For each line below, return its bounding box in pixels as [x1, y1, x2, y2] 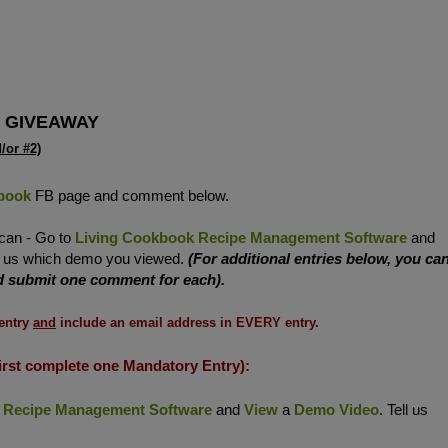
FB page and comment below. [31, 186, 229, 204]
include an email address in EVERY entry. [56, 314, 319, 330]
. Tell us [379, 400, 428, 418]
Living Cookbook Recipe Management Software [75, 228, 407, 246]
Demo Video [294, 400, 379, 418]
